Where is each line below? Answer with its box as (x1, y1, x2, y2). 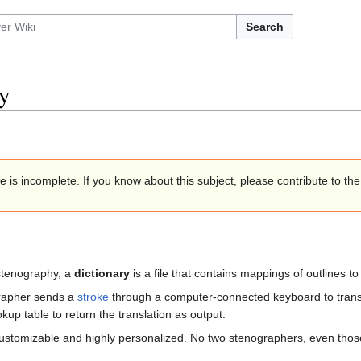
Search (246, 20, 284, 33)
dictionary (74, 267, 130, 280)
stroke (77, 290, 109, 304)
